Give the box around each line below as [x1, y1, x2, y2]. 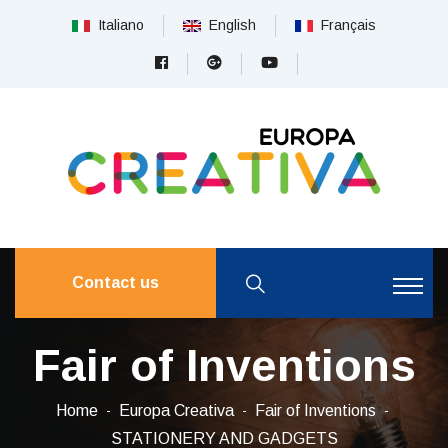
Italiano [90, 17, 144, 33]
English [201, 17, 256, 33]
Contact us [72, 274, 159, 291]
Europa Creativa [118, 402, 234, 419]
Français [313, 17, 376, 33]
